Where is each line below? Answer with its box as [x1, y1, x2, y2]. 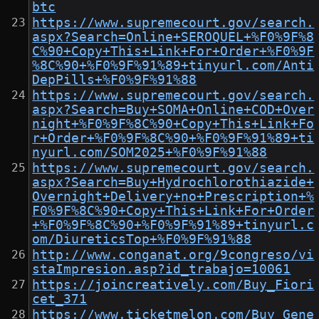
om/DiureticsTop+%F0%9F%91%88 [32, 232, 252, 247]
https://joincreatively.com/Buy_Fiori [32, 278, 315, 293]
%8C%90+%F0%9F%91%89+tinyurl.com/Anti [32, 58, 315, 73]
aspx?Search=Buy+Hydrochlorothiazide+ [32, 175, 315, 190]
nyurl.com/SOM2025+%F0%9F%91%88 [32, 145, 268, 160]
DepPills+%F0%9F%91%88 [32, 73, 197, 88]
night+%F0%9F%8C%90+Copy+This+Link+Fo [32, 117, 315, 132]
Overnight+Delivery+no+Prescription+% [32, 189, 315, 204]
